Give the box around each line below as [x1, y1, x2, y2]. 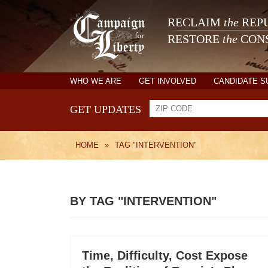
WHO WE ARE [70, 77, 121, 86]
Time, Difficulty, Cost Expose [82, 249, 248, 262]
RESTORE [167, 33, 223, 45]
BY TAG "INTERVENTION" [70, 194, 217, 208]
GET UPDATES [70, 103, 141, 115]
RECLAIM [167, 16, 224, 29]
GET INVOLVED [139, 77, 196, 86]
